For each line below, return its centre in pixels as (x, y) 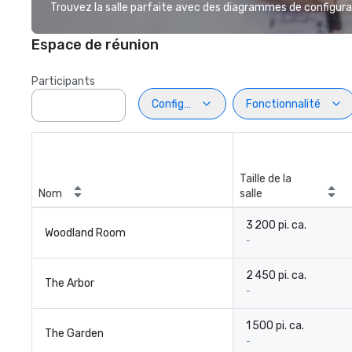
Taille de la (266, 179)
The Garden (74, 334)
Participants (63, 81)
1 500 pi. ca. (275, 326)
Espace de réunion (95, 45)
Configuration (186, 104)
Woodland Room (85, 233)
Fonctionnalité (283, 104)
